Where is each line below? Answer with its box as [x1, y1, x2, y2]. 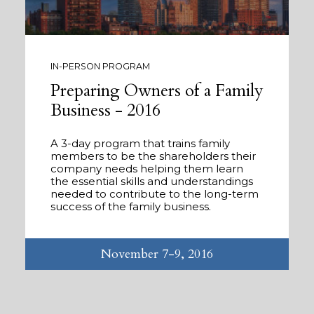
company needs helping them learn [50, 162, 243, 176]
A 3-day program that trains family [50, 137, 230, 151]
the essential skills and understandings [50, 175, 253, 189]
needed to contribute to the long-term [50, 187, 259, 201]
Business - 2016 [50, 99, 161, 123]
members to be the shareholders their [50, 149, 256, 163]
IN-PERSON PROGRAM [50, 60, 150, 71]
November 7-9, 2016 [101, 245, 213, 264]
